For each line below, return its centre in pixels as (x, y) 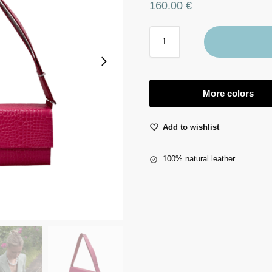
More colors (229, 93)
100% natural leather (199, 159)
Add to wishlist (191, 127)
